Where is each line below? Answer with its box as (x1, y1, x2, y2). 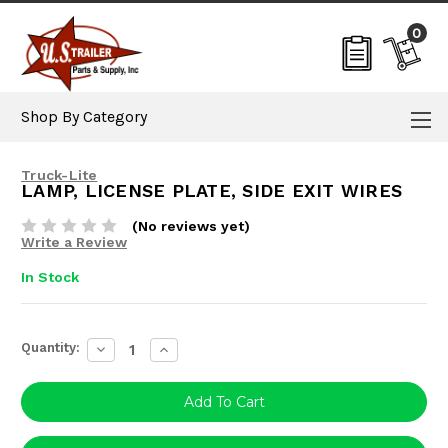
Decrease (92, 339, 160, 358)
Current (21, 332, 71, 348)
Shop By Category (21, 106, 147, 126)
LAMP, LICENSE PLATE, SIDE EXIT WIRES (21, 180, 402, 201)
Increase (155, 339, 216, 358)
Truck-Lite (21, 167, 98, 183)
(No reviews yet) (131, 218, 250, 234)
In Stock (21, 268, 79, 285)
